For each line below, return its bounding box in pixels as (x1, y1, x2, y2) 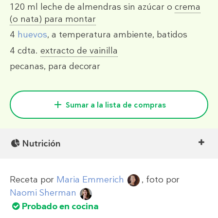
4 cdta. (10, 44, 38, 56)
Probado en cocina (22, 200, 99, 212)
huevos (18, 29, 47, 41)
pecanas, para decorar (10, 60, 100, 72)
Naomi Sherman (10, 187, 76, 199)
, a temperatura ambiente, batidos (47, 29, 187, 41)
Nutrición (22, 138, 61, 150)
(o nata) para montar (10, 13, 96, 25)
